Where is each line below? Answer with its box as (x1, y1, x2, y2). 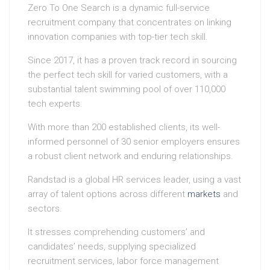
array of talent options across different (28, 189, 187, 200)
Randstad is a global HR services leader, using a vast (28, 174, 241, 186)
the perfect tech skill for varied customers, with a (28, 69, 228, 81)
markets (187, 189, 221, 200)
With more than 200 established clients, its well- (28, 122, 220, 133)
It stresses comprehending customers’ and (28, 227, 205, 238)
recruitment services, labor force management (28, 256, 219, 267)
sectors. (28, 203, 62, 215)
